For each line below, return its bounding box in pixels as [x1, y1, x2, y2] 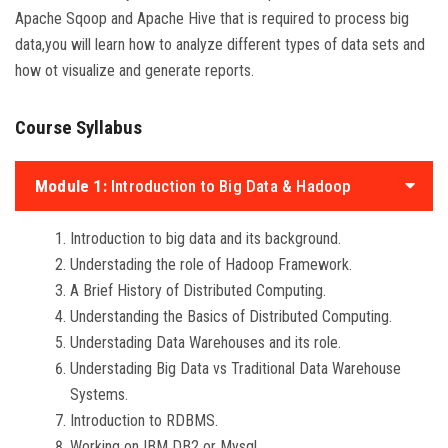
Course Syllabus [15, 115, 142, 139]
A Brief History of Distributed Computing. [70, 280, 326, 300]
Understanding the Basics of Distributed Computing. [70, 306, 392, 326]
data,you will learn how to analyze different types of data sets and [15, 34, 425, 54]
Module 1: [35, 175, 111, 196]
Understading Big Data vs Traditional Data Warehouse [70, 358, 401, 378]
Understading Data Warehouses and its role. [70, 332, 341, 352]
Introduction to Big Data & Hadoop [111, 175, 352, 196]
